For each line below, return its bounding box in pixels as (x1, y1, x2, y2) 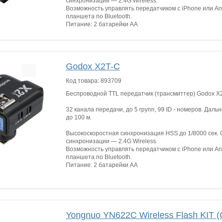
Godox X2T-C (65, 61, 120, 71)
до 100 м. (65, 114, 93, 121)
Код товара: (65, 77, 101, 84)
